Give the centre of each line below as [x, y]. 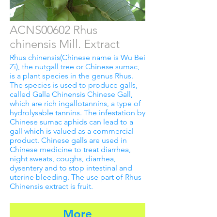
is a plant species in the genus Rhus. [71, 76]
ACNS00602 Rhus [54, 30]
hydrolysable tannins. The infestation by [77, 112]
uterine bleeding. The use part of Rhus [76, 177]
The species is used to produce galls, [74, 85]
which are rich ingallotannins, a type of [75, 103]
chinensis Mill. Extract [65, 44]
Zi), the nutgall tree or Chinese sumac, [75, 66]
